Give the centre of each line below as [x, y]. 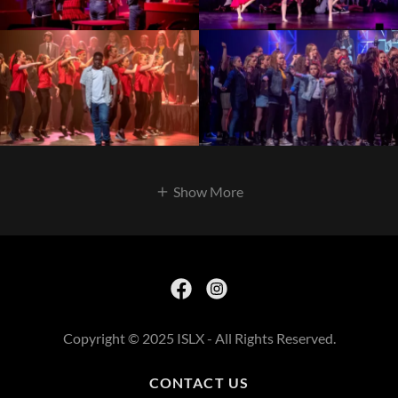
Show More [208, 192]
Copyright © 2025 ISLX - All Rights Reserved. [199, 338]
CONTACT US [199, 383]
